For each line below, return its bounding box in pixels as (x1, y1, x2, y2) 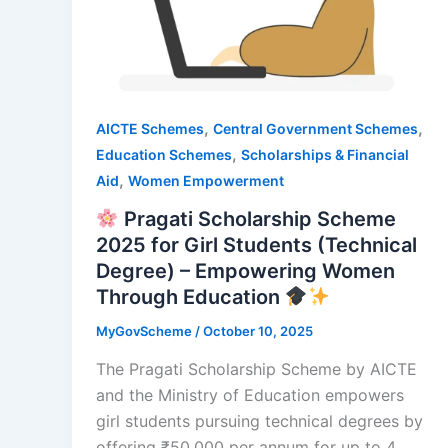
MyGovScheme (96, 322, 195, 339)
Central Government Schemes (213, 120, 418, 138)
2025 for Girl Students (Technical (96, 232, 417, 257)
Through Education (96, 284, 285, 309)
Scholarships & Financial (241, 146, 409, 164)
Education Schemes (96, 146, 232, 164)
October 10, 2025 (203, 322, 313, 339)
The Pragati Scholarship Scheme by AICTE (96, 358, 417, 379)
